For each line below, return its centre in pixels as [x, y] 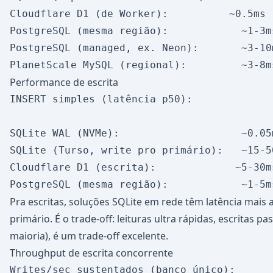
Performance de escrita [64, 82]
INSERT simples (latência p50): [101, 99]
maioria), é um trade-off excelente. [89, 236]
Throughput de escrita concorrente [91, 253]
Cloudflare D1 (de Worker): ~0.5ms [138, 14]
